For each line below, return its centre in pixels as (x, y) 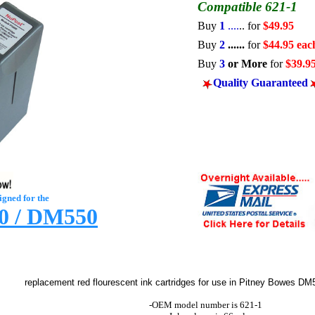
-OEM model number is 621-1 (206, 305)
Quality (231, 83)
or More (247, 64)
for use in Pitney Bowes (248, 282)
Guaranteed (279, 83)
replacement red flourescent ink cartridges (109, 282)
